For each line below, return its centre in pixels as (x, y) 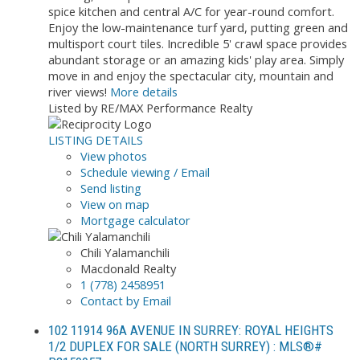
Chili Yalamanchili (125, 252)
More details (144, 91)
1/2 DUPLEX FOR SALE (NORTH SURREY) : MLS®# (185, 346)
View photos (114, 155)
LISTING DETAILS (96, 139)
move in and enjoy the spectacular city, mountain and (191, 75)
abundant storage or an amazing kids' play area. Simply (196, 59)
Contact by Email (126, 300)
